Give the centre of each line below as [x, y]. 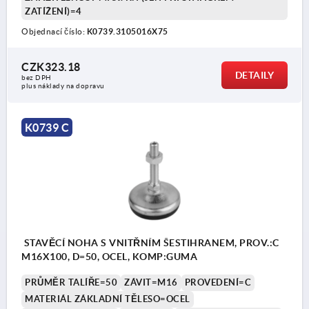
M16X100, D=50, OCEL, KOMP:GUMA [109, 256]
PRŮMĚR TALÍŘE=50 [71, 282]
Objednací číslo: [54, 31]
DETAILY [254, 75]
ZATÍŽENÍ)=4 [53, 11]
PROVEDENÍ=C [218, 282]
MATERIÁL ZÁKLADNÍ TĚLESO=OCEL [108, 299]
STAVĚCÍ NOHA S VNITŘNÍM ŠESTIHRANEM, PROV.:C [150, 242]
